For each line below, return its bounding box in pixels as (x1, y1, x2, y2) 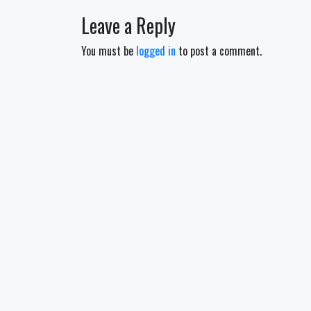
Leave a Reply (81, 11, 176, 40)
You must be (81, 42, 136, 59)
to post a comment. (176, 42, 262, 59)
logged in (136, 42, 176, 59)
